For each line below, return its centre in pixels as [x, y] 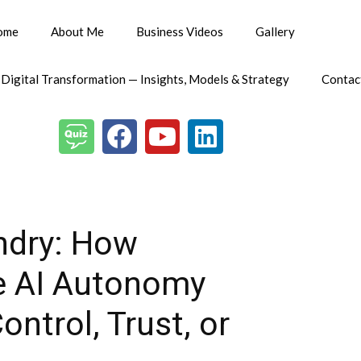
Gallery [275, 31]
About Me [77, 31]
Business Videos [179, 31]
